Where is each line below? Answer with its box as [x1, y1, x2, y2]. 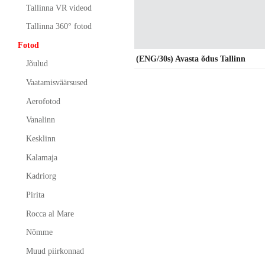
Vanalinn [25, 115, 55, 125]
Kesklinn [25, 134, 56, 144]
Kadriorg [25, 172, 56, 181]
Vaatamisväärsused [25, 78, 88, 88]
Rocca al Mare [25, 209, 74, 218]
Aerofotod [25, 96, 60, 106]
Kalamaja [25, 153, 57, 162]
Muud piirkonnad [25, 247, 84, 256]
